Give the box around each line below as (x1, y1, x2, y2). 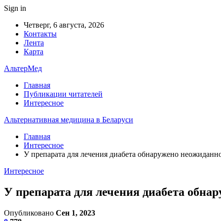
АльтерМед (4, 64, 42, 73)
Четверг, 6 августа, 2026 (24, 21, 104, 29)
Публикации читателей (24, 90, 103, 98)
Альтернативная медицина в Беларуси (4, 115, 133, 124)
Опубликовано (4, 208, 56, 217)
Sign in (4, 4, 26, 12)
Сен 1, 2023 (56, 208, 95, 217)
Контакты (24, 30, 57, 38)
